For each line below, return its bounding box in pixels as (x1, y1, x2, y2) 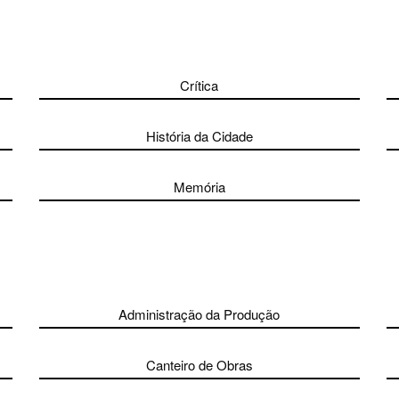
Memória (173, 177, 225, 196)
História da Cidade (145, 126, 253, 145)
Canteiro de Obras (145, 355, 253, 374)
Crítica (180, 76, 219, 94)
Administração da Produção (118, 305, 281, 323)
